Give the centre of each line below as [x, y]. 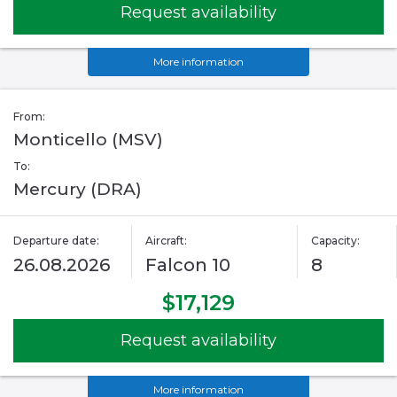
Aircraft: [167, 241]
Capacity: [335, 241]
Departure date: [56, 241]
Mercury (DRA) [78, 190]
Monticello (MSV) [88, 140]
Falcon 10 [188, 265]
